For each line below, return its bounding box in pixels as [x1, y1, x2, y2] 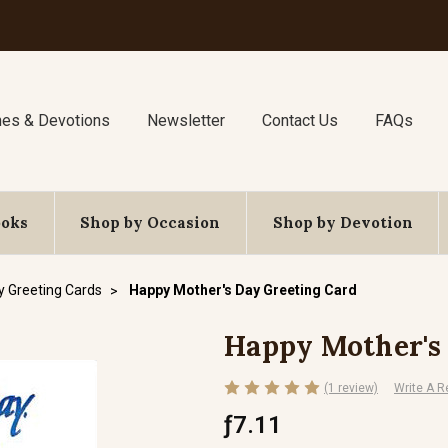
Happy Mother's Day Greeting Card [129, 282, 357, 298]
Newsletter [147, 111, 226, 130]
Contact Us [261, 111, 338, 130]
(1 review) [324, 380, 378, 395]
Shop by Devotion [272, 213, 413, 232]
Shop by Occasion [80, 213, 221, 232]
